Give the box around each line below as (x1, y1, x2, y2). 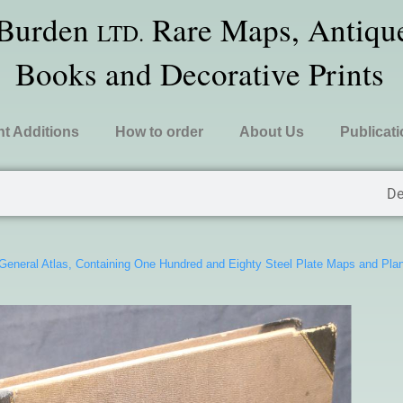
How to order (114, 124, 203, 139)
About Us (238, 124, 304, 139)
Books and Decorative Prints (15, 52, 385, 94)
